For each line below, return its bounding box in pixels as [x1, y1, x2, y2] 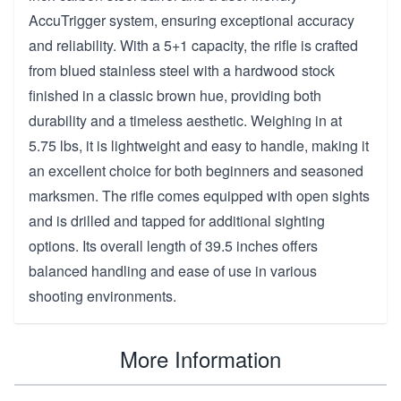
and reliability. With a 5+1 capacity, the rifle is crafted [29, 34, 358, 55]
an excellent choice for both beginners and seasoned [29, 159, 363, 181]
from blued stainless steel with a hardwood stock [29, 59, 335, 81]
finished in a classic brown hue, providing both [29, 84, 321, 106]
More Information [120, 342, 281, 374]
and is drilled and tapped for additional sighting [29, 209, 325, 231]
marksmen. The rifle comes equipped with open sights [29, 184, 370, 206]
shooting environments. [29, 285, 176, 306]
